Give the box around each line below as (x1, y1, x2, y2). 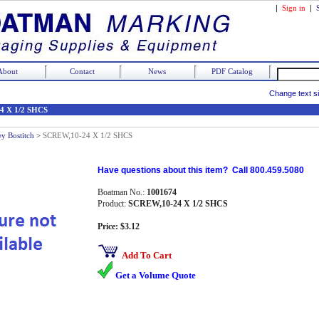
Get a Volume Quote (115, 270, 196, 281)
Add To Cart (122, 250, 172, 261)
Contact (70, 67, 95, 75)
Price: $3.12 (98, 221, 140, 231)
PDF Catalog (211, 67, 253, 75)
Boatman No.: (98, 187, 147, 197)
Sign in (282, 4, 305, 12)
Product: (98, 199, 128, 209)
